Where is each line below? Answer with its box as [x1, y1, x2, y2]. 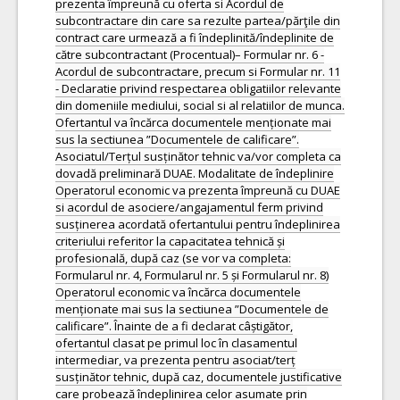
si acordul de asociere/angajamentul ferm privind [55, 199, 323, 215]
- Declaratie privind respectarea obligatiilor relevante [55, 80, 341, 96]
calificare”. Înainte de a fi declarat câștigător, [55, 318, 293, 334]
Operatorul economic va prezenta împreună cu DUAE [55, 182, 340, 198]
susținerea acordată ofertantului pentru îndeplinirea [55, 216, 340, 232]
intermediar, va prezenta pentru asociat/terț [55, 352, 296, 368]
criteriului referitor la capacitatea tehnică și [55, 233, 285, 249]
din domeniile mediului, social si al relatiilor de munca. [55, 97, 345, 113]
